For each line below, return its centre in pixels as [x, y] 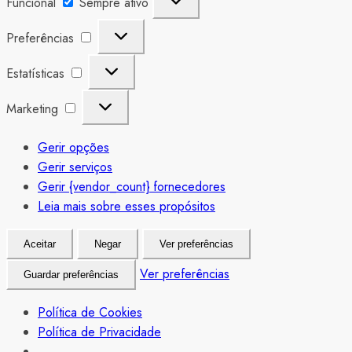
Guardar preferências [71, 275]
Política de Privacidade [99, 332]
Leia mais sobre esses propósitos [126, 207]
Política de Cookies [90, 313]
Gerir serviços [75, 167]
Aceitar [40, 244]
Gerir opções [73, 148]
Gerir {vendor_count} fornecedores [132, 187]
